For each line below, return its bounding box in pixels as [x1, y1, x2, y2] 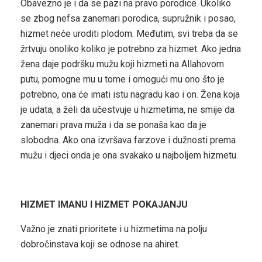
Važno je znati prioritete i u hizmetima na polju [20, 223, 207, 235]
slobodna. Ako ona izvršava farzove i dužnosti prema [20, 135, 236, 146]
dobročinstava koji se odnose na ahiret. [20, 239, 180, 250]
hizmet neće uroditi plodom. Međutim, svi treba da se [20, 28, 238, 40]
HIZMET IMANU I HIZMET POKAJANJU [20, 199, 188, 211]
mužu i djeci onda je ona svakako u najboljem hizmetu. [20, 150, 238, 161]
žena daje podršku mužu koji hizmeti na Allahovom [20, 58, 224, 70]
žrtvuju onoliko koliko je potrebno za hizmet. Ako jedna [20, 43, 241, 55]
